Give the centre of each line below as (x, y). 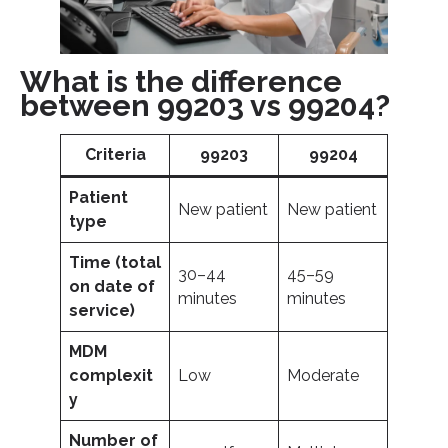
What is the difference (181, 82)
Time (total (115, 263)
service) (102, 311)
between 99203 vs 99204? (205, 106)
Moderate (323, 376)
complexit (111, 376)
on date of (112, 287)
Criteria (115, 155)
